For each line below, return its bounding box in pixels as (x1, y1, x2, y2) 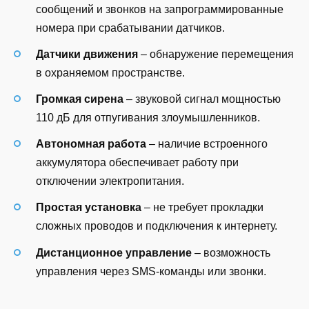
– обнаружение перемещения (138, 48, 294, 60)
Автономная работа (36, 138, 146, 150)
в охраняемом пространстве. (36, 66, 185, 79)
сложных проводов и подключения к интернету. (36, 220, 277, 232)
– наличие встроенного (146, 138, 268, 150)
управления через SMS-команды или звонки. (36, 265, 266, 277)
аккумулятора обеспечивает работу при (36, 157, 239, 169)
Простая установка (36, 201, 141, 214)
